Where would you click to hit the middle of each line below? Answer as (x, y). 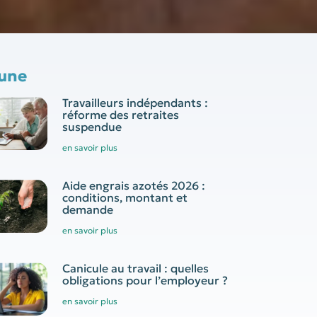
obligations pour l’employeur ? (145, 280)
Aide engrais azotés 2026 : (133, 185)
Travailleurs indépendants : (135, 103)
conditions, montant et (125, 197)
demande (87, 209)
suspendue (92, 127)
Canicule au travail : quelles (135, 268)
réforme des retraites (120, 115)
